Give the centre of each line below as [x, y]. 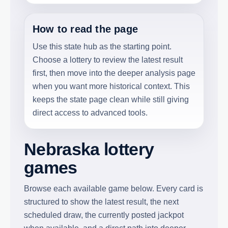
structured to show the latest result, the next [101, 202]
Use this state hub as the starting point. [102, 46]
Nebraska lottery [89, 149]
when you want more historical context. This [111, 86]
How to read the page [85, 29]
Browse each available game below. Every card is [113, 188]
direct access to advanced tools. [90, 112]
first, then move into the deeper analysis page [114, 73]
